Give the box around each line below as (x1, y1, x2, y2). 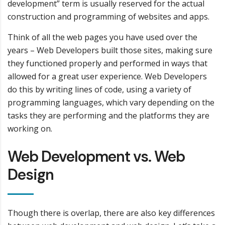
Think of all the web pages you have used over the (8, 32, 197, 43)
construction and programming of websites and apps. (8, 11, 209, 22)
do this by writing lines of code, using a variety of (8, 84, 191, 95)
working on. (8, 123, 52, 134)
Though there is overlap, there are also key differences (8, 207, 215, 218)
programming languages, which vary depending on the (8, 97, 214, 108)
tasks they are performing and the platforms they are (8, 110, 209, 121)
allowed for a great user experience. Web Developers (8, 71, 207, 82)
